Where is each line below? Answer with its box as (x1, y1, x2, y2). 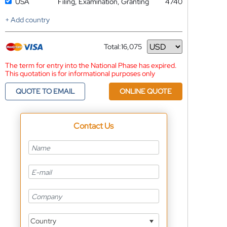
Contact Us (73, 121, 114, 131)
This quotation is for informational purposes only (5, 69, 155, 78)
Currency (103, 46, 133, 55)
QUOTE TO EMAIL (15, 87, 74, 96)
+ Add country (5, 15, 50, 24)
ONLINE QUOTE (119, 87, 172, 96)
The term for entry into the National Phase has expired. (5, 61, 177, 70)
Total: (103, 42, 121, 51)
